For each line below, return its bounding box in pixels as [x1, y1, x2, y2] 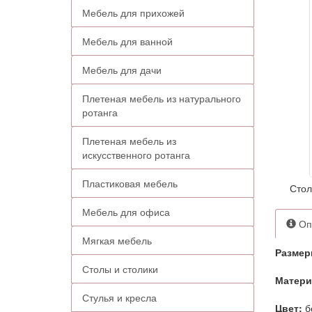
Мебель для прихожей [82, 6, 185, 19]
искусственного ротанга [82, 148, 190, 162]
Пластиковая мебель [82, 176, 178, 190]
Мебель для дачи [82, 63, 162, 77]
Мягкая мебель [82, 233, 152, 247]
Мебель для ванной [82, 34, 173, 48]
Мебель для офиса [82, 205, 170, 219]
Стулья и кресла [82, 290, 157, 304]
